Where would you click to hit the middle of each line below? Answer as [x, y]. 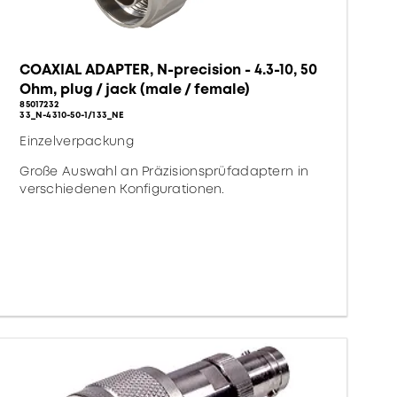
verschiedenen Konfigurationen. [122, 189]
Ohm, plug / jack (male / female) [135, 89]
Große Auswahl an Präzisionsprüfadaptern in [164, 171]
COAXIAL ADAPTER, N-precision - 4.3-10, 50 [169, 70]
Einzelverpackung [77, 141]
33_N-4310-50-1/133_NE [72, 115]
